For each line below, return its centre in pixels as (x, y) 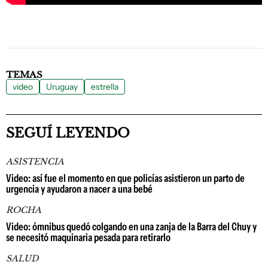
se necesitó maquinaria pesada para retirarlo (88, 237)
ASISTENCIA (35, 161)
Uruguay (62, 86)
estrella (105, 86)
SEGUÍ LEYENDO (68, 133)
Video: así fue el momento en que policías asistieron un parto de (125, 178)
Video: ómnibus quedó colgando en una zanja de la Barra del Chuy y (131, 226)
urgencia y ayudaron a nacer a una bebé (79, 189)
